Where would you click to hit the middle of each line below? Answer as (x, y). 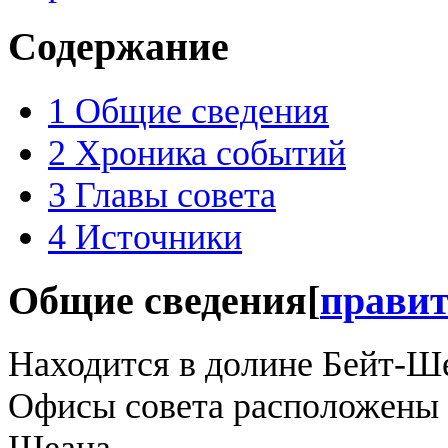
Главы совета (175, 194)
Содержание (118, 46)
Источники (158, 236)
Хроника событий (210, 152)
